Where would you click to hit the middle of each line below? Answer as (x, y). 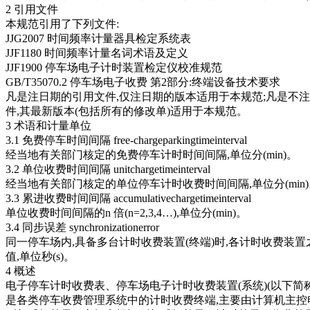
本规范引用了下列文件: (62, 24)
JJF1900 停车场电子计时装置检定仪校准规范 (114, 68)
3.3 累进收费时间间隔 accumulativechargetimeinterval (128, 199)
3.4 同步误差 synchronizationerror (82, 228)
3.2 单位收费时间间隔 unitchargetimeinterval (108, 170)
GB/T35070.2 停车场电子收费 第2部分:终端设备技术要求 (143, 82)
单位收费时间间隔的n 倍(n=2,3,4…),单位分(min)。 (126, 213)
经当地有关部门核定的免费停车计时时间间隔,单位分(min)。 (152, 155)
